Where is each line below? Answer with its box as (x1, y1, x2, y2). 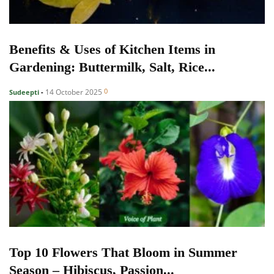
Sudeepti (9, 87, 39, 97)
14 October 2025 (45, 86, 102, 97)
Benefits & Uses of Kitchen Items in (9, 41, 215, 57)
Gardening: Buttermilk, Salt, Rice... (9, 59, 215, 75)
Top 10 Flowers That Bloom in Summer (9, 245, 237, 261)
